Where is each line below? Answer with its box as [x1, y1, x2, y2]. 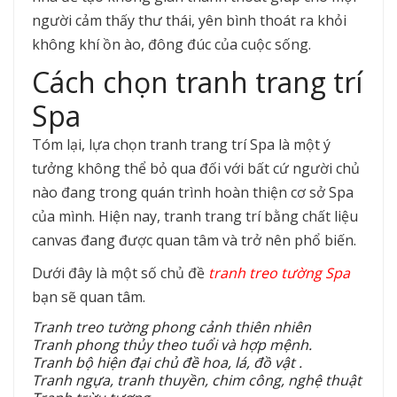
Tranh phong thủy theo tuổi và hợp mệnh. [32, 334, 312, 354]
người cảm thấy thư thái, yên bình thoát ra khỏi [32, 10, 346, 30]
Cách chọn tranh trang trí [32, 62, 362, 101]
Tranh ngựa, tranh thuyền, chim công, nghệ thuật [32, 370, 362, 390]
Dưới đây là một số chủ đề [32, 262, 208, 283]
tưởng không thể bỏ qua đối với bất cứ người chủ [32, 158, 360, 178]
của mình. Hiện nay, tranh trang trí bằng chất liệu [32, 206, 358, 226]
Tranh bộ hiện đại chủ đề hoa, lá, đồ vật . [32, 352, 302, 372]
